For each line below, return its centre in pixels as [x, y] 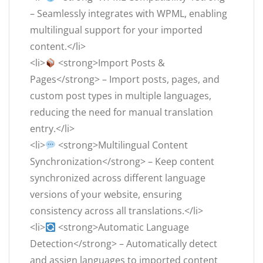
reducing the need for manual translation [122, 112]
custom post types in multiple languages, [121, 96]
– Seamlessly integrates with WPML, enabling [129, 14]
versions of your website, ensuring [106, 195]
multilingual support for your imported [116, 30]
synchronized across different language [118, 178]
